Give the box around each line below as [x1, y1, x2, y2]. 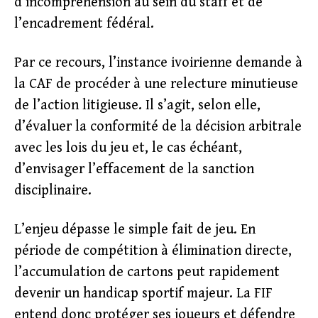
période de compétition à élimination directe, [14, 243, 292, 259]
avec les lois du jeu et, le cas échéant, [14, 140, 242, 156]
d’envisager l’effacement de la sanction [14, 161, 254, 177]
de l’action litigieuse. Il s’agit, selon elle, [14, 97, 261, 114]
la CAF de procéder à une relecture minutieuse [14, 76, 298, 92]
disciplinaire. [14, 182, 92, 199]
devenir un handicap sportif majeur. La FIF [14, 285, 273, 302]
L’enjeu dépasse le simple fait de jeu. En [14, 221, 256, 238]
